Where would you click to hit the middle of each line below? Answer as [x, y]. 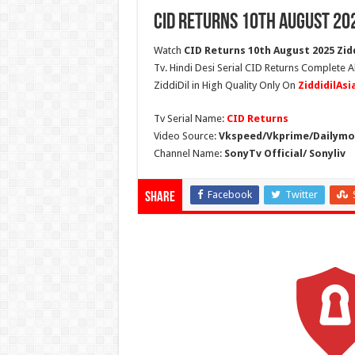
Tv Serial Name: [190, 119]
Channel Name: [189, 154]
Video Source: [186, 136]
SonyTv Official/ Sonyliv [284, 154]
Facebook [229, 195]
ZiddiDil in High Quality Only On [225, 86]
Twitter [301, 195]
